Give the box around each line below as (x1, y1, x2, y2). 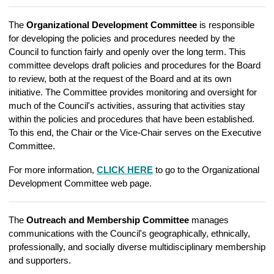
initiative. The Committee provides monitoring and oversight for (9, 87, 257, 97)
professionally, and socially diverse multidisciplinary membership (9, 242, 265, 252)
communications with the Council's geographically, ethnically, (9, 228, 250, 239)
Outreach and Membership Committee (26, 215, 189, 225)
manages (189, 215, 229, 225)
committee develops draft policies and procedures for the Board (9, 60, 261, 70)
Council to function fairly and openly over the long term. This (9, 46, 246, 57)
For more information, (9, 165, 97, 175)
